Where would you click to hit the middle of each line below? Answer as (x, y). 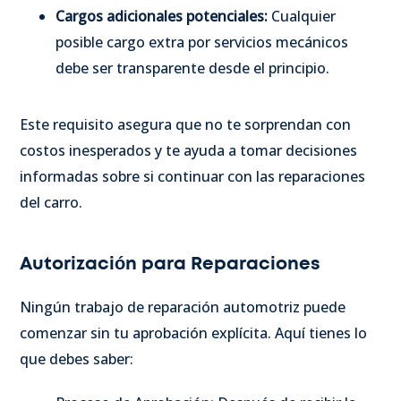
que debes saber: (77, 358)
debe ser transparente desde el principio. (192, 68)
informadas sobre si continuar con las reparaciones (192, 176)
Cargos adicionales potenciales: (162, 16)
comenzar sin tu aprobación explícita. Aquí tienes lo (193, 333)
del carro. (53, 202)
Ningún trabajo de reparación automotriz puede (183, 307)
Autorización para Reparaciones (170, 264)
